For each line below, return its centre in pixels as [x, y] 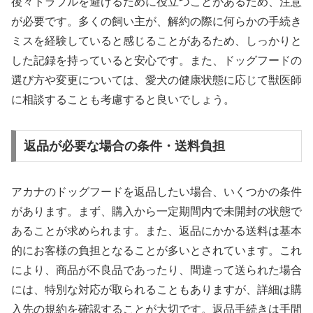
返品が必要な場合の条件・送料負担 [124, 146]
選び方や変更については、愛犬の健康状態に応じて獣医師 [156, 80]
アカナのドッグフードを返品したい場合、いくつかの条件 [156, 191]
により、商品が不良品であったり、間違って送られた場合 [156, 270]
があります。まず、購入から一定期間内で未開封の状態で [156, 211]
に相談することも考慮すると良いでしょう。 [123, 100]
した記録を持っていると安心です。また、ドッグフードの [156, 61]
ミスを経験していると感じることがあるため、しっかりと [156, 41]
